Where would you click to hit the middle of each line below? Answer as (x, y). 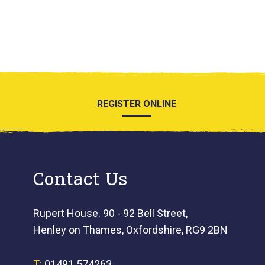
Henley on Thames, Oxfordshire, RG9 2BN (130, 230)
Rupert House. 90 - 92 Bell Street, (110, 213)
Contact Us (80, 178)
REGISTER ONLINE (136, 104)
